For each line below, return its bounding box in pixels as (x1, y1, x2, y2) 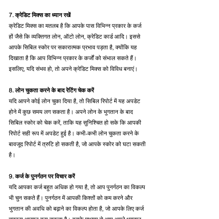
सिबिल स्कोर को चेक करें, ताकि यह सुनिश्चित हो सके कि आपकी (9, 119, 143, 126)
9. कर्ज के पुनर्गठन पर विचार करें (9, 173, 75, 180)
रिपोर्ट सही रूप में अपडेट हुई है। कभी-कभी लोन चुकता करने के (9, 130, 140, 137)
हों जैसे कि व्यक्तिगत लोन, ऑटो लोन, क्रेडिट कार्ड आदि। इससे (9, 33, 142, 40)
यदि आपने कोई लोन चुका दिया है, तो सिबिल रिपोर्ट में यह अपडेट (9, 98, 142, 105)
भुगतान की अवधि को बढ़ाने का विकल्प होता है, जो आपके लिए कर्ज (9, 205, 145, 212)
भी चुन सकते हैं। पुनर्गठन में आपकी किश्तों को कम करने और (9, 195, 134, 201)
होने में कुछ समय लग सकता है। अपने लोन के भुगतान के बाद (9, 109, 134, 115)
